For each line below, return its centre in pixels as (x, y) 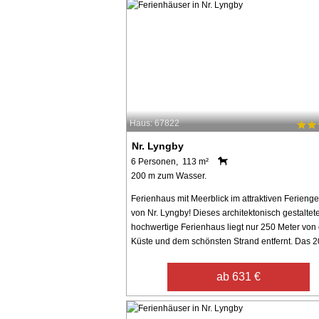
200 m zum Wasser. (169, 176)
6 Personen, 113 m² (170, 161)
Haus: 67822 (155, 124)
